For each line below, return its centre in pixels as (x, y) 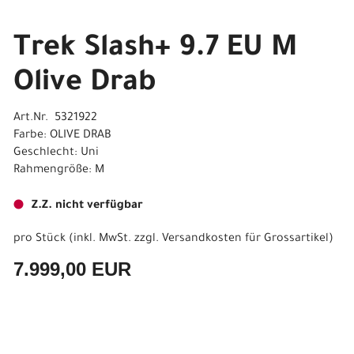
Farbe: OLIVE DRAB (62, 136)
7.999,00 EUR (72, 269)
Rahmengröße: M (59, 171)
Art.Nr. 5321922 (55, 119)
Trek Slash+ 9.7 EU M (155, 50)
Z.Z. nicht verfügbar (87, 206)
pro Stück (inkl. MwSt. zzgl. (88, 239)
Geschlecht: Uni (56, 153)
